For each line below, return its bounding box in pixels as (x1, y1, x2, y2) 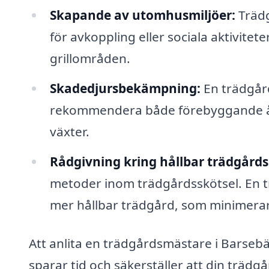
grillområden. (49, 50, 130, 67)
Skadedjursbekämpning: (49, 80, 201, 97)
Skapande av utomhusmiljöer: (49, 7, 235, 24)
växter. (49, 123, 89, 141)
